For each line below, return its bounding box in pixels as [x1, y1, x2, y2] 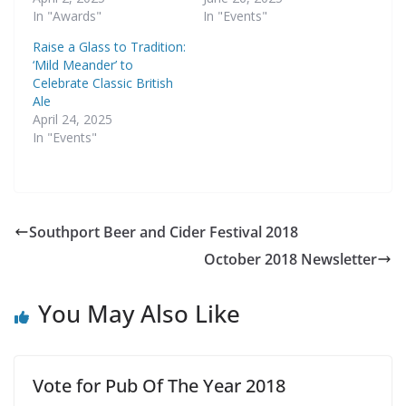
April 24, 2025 [33, 111, 112, 129]
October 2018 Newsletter [204, 249, 377, 270]
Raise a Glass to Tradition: [33, 38, 186, 56]
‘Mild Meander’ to [33, 56, 133, 74]
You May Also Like [38, 297, 240, 331]
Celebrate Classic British [33, 74, 173, 92]
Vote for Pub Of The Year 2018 [33, 373, 285, 399]
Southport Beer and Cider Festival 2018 [29, 222, 298, 243]
